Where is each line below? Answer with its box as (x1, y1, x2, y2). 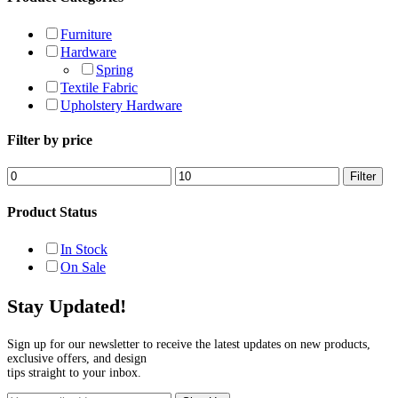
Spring (96, 61, 133, 77)
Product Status (7, 204, 97, 220)
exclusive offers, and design (7, 351, 147, 365)
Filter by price (7, 131, 92, 147)
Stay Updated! (7, 294, 126, 317)
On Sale (60, 259, 106, 275)
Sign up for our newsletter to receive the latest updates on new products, (7, 337, 370, 351)
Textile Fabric (60, 79, 138, 95)
